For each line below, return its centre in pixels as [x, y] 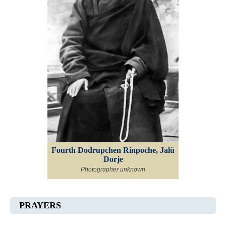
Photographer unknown [113, 169]
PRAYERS [40, 205]
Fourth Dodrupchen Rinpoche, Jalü [113, 150]
